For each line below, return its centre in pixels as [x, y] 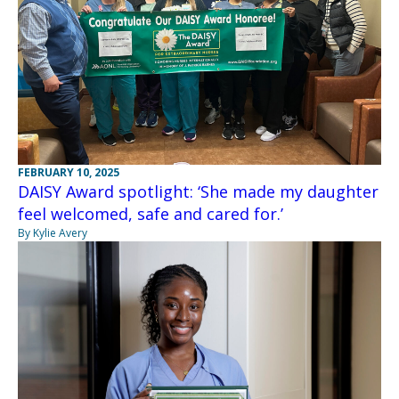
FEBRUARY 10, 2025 [69, 173]
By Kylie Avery [53, 233]
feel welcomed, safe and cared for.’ [151, 214]
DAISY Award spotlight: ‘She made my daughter [198, 192]
